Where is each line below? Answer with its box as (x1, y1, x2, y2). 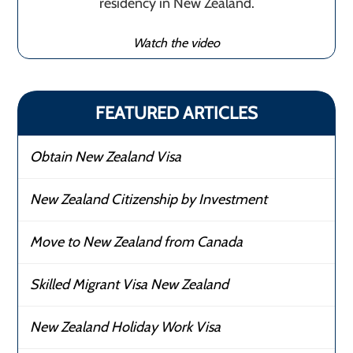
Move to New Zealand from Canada (30, 232, 243, 251)
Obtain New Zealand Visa (30, 147, 182, 165)
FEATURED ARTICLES (95, 102, 258, 124)
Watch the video (133, 34, 220, 50)
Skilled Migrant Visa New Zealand (30, 275, 229, 293)
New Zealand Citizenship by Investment (30, 190, 268, 208)
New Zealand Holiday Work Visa (30, 318, 221, 336)
